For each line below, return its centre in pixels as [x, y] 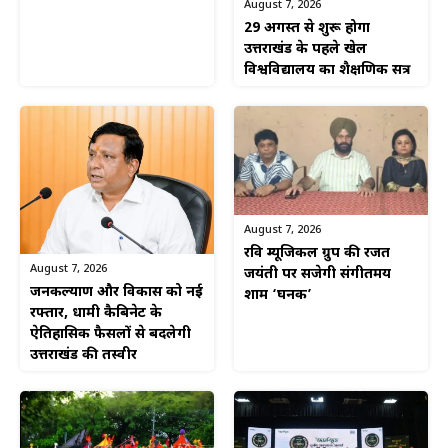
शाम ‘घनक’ [278, 295]
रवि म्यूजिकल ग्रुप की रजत [317, 253]
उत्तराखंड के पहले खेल [305, 49]
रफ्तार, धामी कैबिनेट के [96, 313]
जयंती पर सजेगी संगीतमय [317, 274]
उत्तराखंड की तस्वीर [83, 355]
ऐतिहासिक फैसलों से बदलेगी [110, 334]
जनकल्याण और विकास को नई [116, 292]
